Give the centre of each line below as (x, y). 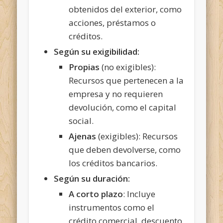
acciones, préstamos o (112, 22)
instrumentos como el (112, 207)
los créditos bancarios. (113, 163)
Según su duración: (92, 178)
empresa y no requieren (116, 94)
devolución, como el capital (123, 107)
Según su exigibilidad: (97, 51)
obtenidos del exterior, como (125, 9)
